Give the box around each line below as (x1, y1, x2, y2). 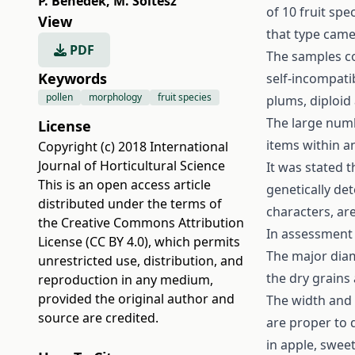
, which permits (148, 233, 240, 250)
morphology (89, 90, 142, 104)
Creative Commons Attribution (61, 214, 244, 231)
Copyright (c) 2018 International (38, 138, 228, 155)
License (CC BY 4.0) (38, 233, 148, 250)
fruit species (158, 90, 212, 104)
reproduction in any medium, (38, 271, 213, 288)
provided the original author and (38, 290, 235, 307)
